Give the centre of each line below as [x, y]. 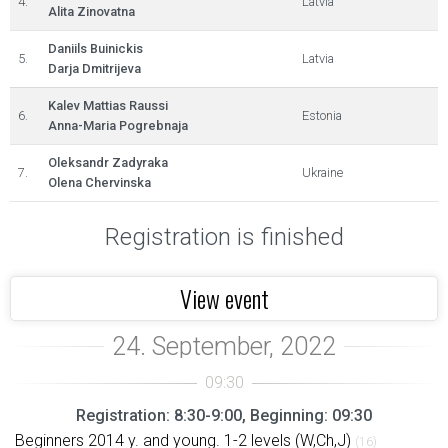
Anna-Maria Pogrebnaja [118, 125]
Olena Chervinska [99, 182]
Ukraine [322, 172]
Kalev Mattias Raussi [108, 105]
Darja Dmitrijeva [94, 68]
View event [224, 298]
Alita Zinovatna [91, 11]
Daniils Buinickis [95, 48]
